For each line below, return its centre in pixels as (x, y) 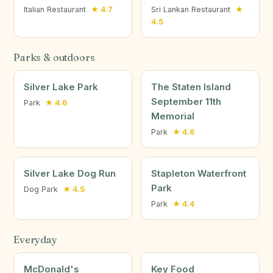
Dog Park (42, 189)
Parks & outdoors (54, 57)
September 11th (186, 101)
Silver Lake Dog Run (70, 173)
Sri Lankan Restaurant (192, 9)
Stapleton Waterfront (199, 173)
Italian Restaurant (56, 9)
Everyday (35, 239)
